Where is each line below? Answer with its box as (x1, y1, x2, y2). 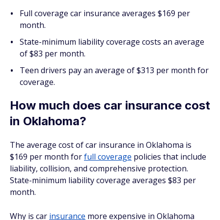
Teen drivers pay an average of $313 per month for (20, 65, 209, 76)
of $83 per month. (20, 48, 85, 59)
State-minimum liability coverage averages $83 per (10, 175, 196, 186)
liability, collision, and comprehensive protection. (10, 163, 188, 174)
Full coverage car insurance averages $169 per (20, 8, 190, 19)
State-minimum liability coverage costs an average (20, 36, 204, 47)
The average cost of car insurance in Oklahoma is (10, 139, 192, 150)
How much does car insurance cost (10, 98, 210, 112)
